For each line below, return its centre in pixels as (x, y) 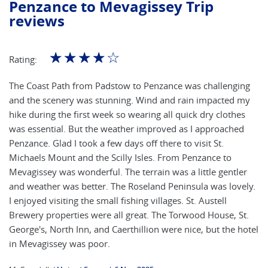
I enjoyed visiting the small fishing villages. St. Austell (118, 200)
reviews (37, 21)
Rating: (23, 59)
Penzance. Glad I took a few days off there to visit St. (116, 143)
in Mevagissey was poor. (60, 243)
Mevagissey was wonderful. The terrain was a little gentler (128, 171)
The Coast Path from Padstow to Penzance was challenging (130, 85)
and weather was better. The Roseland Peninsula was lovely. (132, 186)
